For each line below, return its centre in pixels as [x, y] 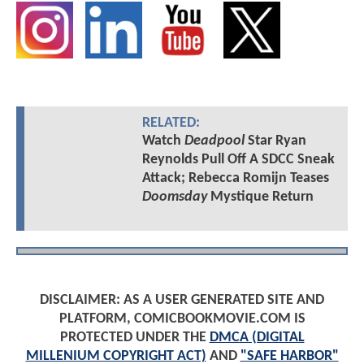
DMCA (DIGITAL [257, 337]
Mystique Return [260, 197]
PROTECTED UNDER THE [134, 337]
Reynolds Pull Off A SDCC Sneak [238, 159]
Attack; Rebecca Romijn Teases [235, 178]
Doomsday [174, 197]
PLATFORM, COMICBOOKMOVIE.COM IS [182, 318]
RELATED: [171, 123]
